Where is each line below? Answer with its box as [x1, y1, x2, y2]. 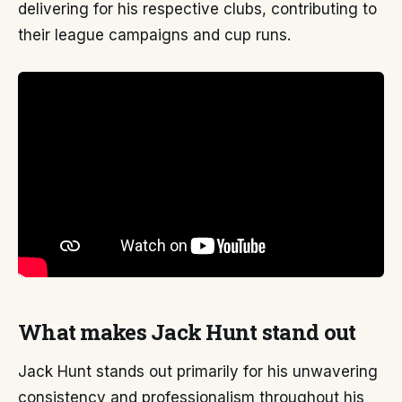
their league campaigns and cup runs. [18, 26, 291, 45]
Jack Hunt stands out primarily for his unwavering [18, 363, 378, 381]
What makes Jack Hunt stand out [18, 318, 356, 347]
